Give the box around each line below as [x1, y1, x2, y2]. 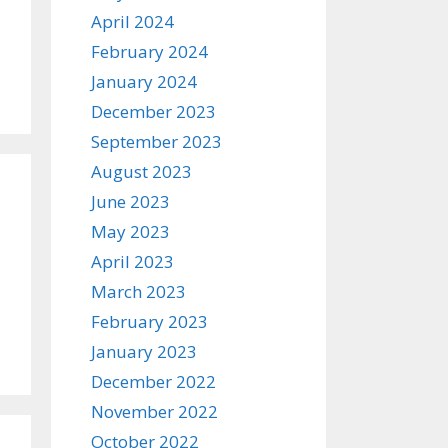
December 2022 [91, 370, 216, 393]
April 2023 [91, 250, 174, 273]
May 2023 [91, 220, 170, 243]
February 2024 [91, 40, 208, 63]
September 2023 [91, 130, 222, 153]
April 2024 [91, 10, 174, 33]
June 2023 [91, 190, 170, 213]
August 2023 [91, 160, 192, 183]
